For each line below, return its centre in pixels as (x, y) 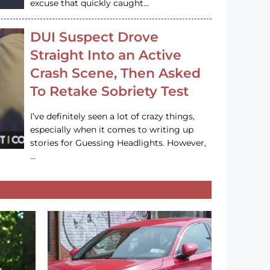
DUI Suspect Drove (95, 37)
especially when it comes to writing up (112, 129)
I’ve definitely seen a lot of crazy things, (113, 116)
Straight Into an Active (106, 55)
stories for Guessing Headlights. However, (118, 143)
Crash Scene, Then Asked (116, 73)
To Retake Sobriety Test (110, 91)
